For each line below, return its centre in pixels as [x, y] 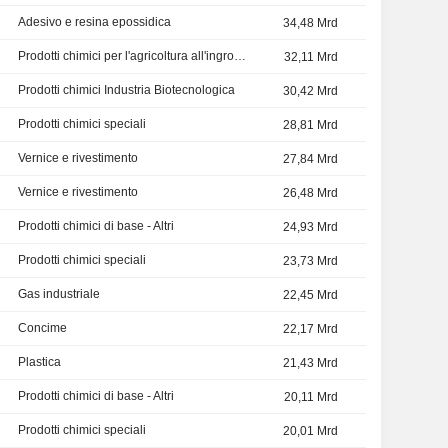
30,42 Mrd [310, 91]
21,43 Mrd [310, 363]
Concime [42, 328]
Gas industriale [58, 294]
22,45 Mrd [310, 295]
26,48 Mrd [310, 193]
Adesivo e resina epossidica [94, 22]
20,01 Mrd [310, 431]
